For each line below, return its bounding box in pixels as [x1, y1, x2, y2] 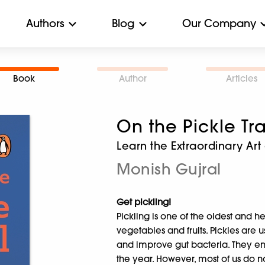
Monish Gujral [117, 160, 221, 178]
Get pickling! [117, 196, 172, 208]
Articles [225, 73, 257, 84]
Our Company [182, 17, 256, 30]
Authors [26, 17, 64, 30]
